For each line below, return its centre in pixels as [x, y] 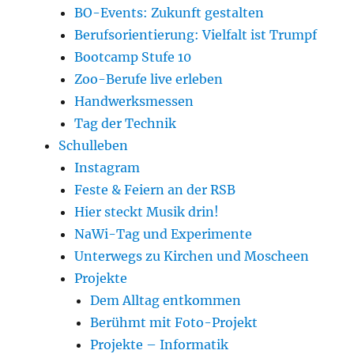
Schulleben [94, 146]
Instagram [107, 168]
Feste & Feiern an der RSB [155, 190]
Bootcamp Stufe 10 [133, 57]
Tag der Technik [126, 124]
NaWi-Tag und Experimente [164, 234]
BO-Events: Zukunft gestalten [169, 13]
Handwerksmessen [134, 102]
